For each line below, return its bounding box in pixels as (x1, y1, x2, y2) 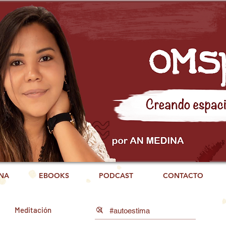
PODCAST (98, 171, 133, 180)
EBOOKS (38, 171, 69, 180)
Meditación (15, 205, 51, 214)
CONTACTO (162, 171, 203, 180)
